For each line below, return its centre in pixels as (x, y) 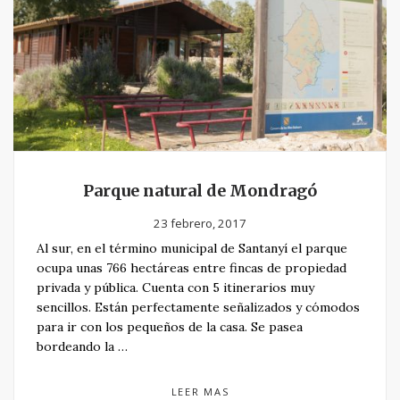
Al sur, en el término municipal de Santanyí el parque (192, 249)
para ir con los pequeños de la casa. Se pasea (170, 327)
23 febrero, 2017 (200, 224)
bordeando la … (82, 347)
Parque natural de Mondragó (200, 191)
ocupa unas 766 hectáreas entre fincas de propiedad (192, 268)
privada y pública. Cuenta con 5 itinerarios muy (175, 288)
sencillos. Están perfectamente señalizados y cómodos (198, 308)
